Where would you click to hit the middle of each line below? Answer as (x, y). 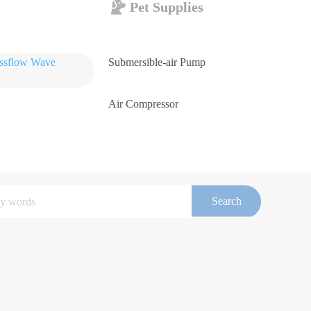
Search (226, 201)
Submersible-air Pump (157, 62)
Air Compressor (143, 104)
